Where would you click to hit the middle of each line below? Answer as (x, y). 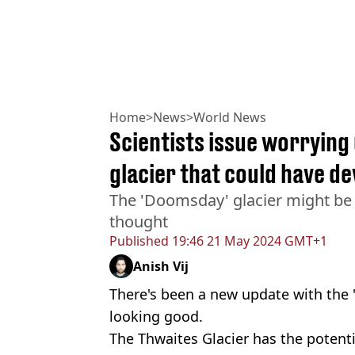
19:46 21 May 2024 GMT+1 (248, 240)
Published (139, 240)
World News (230, 117)
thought (139, 221)
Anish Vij (161, 266)
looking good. (156, 316)
